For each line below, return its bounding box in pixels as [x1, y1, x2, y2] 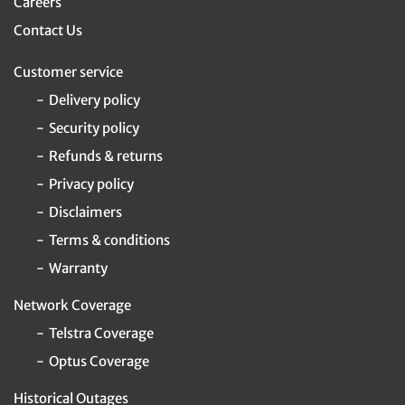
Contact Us [14, 22, 82, 40]
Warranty [49, 259, 108, 278]
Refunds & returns [49, 147, 163, 165]
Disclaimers [49, 203, 122, 221]
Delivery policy [49, 91, 140, 109]
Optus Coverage [49, 353, 149, 371]
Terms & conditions [49, 231, 170, 250]
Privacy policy [49, 175, 134, 193]
